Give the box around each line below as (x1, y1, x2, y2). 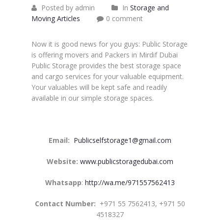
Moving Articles (31, 14, 80, 23)
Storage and (130, 3, 169, 12)
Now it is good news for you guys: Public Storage (31, 39, 188, 49)
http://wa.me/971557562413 (85, 178, 175, 187)
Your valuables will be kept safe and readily (31, 82, 167, 92)
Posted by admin (39, 3, 95, 12)
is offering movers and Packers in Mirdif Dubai (31, 50, 178, 59)
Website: (47, 157, 78, 166)
